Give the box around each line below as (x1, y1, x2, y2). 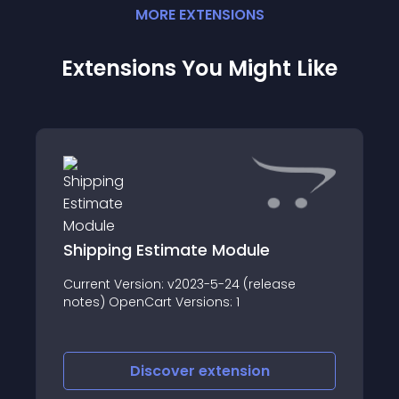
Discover (129, 361, 199, 381)
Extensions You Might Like (61, 53, 338, 83)
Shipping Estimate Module (63, 238, 270, 261)
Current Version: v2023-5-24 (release (63, 274, 296, 293)
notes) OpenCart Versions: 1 (63, 292, 240, 311)
